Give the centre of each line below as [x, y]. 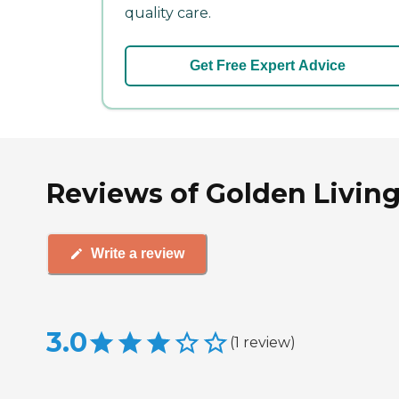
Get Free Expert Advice [267, 66]
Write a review [138, 254]
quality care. [168, 13]
